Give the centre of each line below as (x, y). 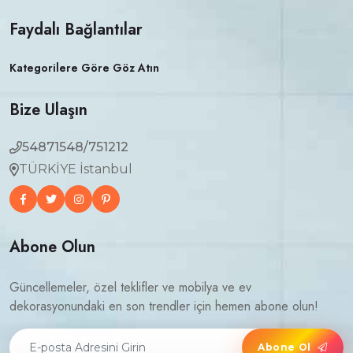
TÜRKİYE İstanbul (76, 169)
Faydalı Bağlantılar (76, 30)
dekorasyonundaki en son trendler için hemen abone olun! (164, 307)
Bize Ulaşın (48, 110)
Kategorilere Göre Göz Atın (84, 68)
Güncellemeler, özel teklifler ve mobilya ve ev (130, 288)
